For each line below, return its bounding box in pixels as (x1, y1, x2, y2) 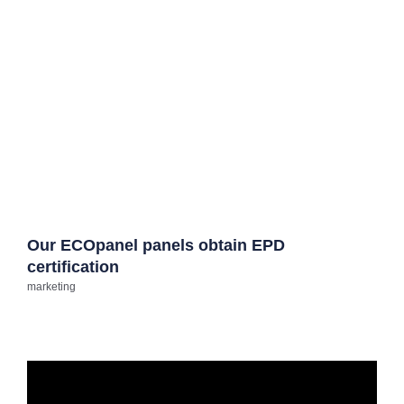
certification (27, 258, 119, 277)
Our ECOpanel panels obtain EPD (27, 236, 285, 255)
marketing (27, 280, 76, 294)
